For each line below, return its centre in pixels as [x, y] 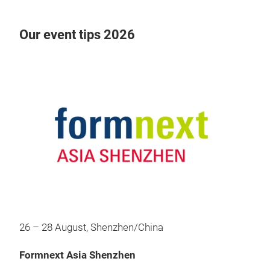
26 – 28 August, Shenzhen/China [91, 227]
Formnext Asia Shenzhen [77, 255]
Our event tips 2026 [77, 35]
